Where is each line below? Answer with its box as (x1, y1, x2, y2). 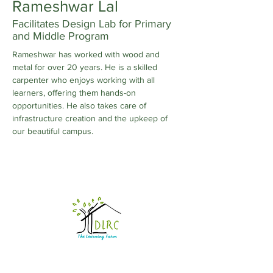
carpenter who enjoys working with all (12, 75, 157, 85)
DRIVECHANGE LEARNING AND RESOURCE (8, 250, 187, 263)
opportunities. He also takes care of (12, 101, 149, 110)
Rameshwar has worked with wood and (12, 49, 162, 59)
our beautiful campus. (12, 126, 93, 136)
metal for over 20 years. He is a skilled (12, 62, 160, 72)
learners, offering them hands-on (12, 88, 138, 97)
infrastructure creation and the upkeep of (12, 113, 170, 123)
